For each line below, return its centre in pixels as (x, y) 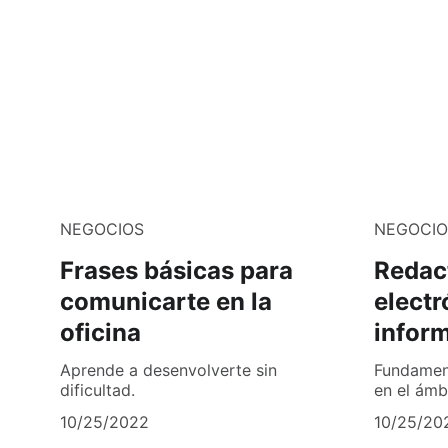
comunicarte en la (166, 302)
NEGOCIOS (102, 229)
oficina (100, 333)
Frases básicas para (176, 271)
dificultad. (97, 390)
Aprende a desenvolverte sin (168, 370)
